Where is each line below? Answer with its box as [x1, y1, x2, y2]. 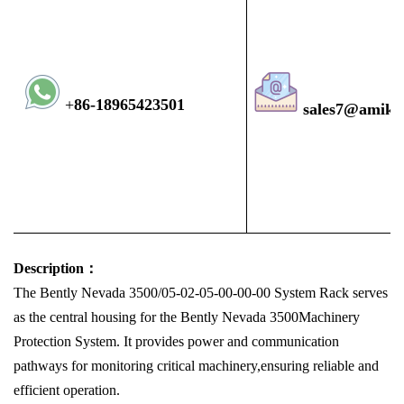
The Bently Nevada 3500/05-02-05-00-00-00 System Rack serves [14, 285, 388, 301]
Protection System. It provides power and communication [14, 334, 339, 350]
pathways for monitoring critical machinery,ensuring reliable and [14, 358, 379, 374]
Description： [14, 261, 98, 277]
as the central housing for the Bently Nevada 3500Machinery [14, 309, 360, 326]
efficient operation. [14, 382, 120, 399]
